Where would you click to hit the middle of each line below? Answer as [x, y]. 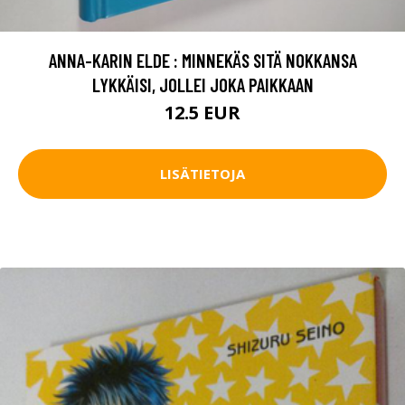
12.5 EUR [202, 112]
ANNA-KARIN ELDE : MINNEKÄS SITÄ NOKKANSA [202, 60]
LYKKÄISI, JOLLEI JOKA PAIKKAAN [202, 84]
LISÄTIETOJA [202, 174]
